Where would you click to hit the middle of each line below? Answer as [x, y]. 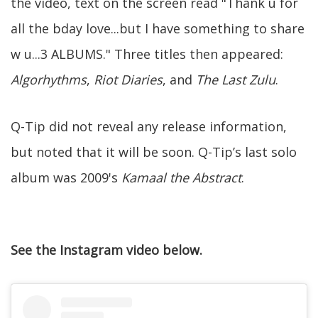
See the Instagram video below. [106, 250]
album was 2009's [66, 177]
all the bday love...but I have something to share [158, 28]
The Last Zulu [236, 79]
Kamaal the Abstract [181, 177]
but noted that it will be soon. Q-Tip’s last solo [154, 152]
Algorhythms [49, 79]
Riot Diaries [128, 79]
